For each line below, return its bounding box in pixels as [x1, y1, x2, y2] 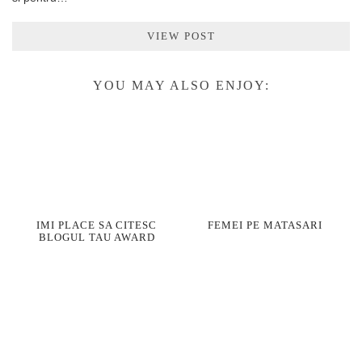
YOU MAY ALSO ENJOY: [92, 78, 270, 92]
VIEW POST [146, 29, 216, 42]
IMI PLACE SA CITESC [36, 219, 157, 232]
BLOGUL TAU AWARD [38, 231, 155, 244]
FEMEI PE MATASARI [208, 219, 323, 232]
